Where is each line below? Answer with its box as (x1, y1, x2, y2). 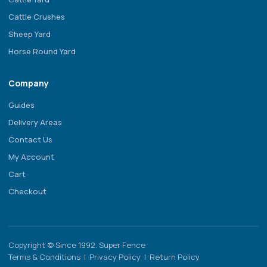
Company (8, 77, 49, 89)
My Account (8, 151, 54, 163)
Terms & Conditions (8, 252, 80, 263)
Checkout (8, 186, 46, 197)
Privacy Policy (89, 252, 141, 263)
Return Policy (150, 252, 200, 263)
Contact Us (8, 134, 52, 145)
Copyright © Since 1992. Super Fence (8, 240, 145, 251)
